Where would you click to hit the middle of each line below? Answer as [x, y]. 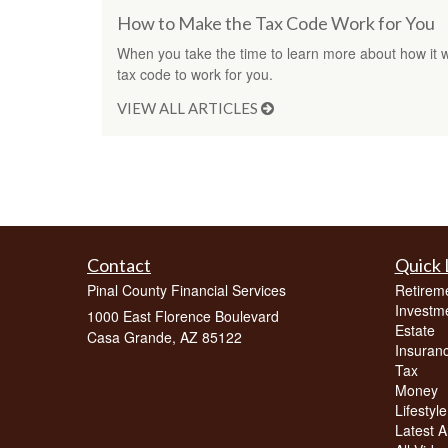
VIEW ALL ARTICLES [189, 108]
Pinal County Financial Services [186, 290]
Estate [414, 330]
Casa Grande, [131, 337]
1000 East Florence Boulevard [183, 316]
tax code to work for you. [195, 74]
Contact [119, 265]
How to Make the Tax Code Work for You [276, 23]
